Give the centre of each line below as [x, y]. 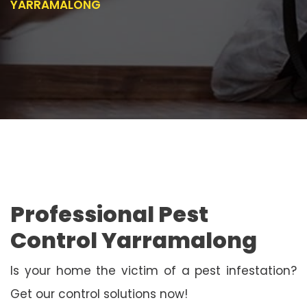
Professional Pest [109, 214]
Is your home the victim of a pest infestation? [153, 270]
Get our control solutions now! [99, 294]
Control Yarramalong [134, 240]
